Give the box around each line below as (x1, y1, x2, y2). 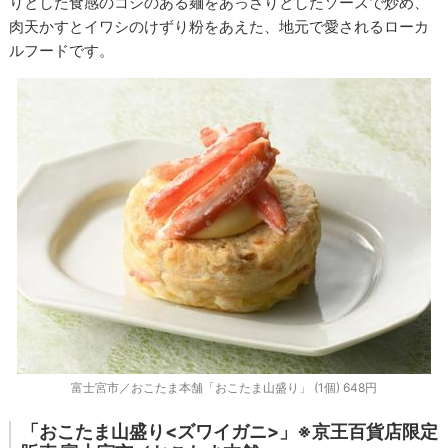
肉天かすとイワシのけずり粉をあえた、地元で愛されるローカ (9, 17, 430, 37)
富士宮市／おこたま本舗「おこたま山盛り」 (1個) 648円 (71, 379, 377, 395)
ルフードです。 (9, 41, 115, 61)
